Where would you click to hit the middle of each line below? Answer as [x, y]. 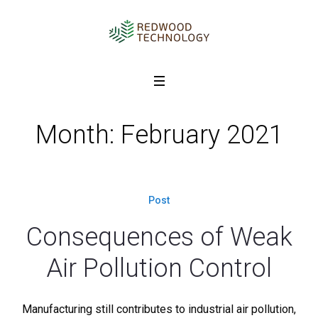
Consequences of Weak [159, 237]
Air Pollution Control [159, 268]
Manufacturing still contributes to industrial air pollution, [159, 309]
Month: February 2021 [159, 135]
